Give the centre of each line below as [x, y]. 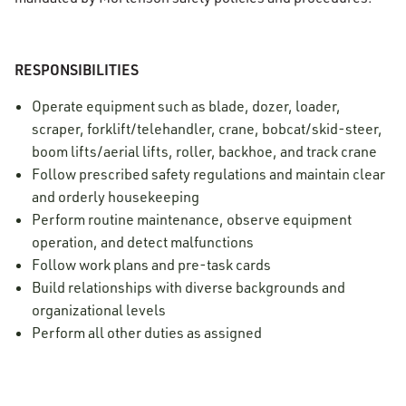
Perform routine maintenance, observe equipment [192, 219]
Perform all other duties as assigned [147, 333]
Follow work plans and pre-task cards [152, 265]
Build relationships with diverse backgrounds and [189, 287]
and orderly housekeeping [116, 197]
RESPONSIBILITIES [77, 69]
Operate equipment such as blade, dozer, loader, [187, 106]
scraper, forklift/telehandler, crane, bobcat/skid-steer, [208, 129]
